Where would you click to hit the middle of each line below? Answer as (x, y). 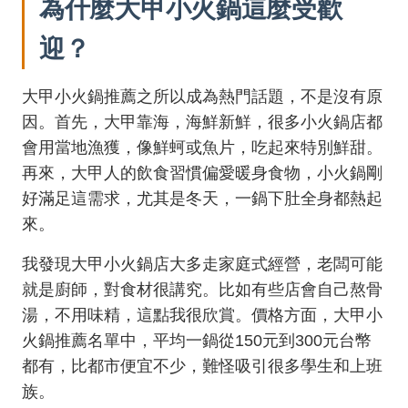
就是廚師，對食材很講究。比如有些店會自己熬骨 (202, 290)
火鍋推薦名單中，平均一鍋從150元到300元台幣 (197, 341)
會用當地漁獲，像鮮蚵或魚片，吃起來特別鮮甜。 (202, 148)
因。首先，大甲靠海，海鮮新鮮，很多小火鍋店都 (202, 122)
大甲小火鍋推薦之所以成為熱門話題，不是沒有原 (202, 97)
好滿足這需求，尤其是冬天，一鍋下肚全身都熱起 (202, 199)
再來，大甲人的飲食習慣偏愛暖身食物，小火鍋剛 (202, 173)
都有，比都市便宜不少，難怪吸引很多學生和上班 (202, 366)
